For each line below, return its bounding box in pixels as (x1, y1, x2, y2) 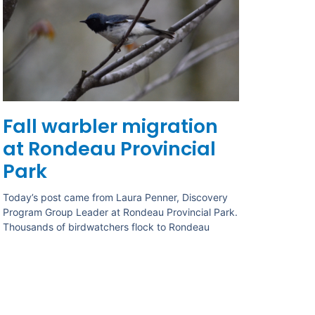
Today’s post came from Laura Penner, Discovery (3, 191, 229, 204)
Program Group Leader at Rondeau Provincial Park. (3, 206, 238, 219)
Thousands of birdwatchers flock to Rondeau (3, 221, 210, 233)
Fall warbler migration (3, 113, 219, 140)
